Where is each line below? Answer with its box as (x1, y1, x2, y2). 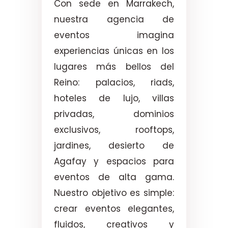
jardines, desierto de (54, 139, 174, 152)
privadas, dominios (54, 107, 174, 120)
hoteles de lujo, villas (54, 92, 174, 104)
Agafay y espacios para (54, 155, 174, 167)
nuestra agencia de (54, 13, 174, 25)
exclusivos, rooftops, (54, 123, 174, 136)
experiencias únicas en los (54, 44, 174, 57)
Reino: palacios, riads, (54, 76, 174, 89)
